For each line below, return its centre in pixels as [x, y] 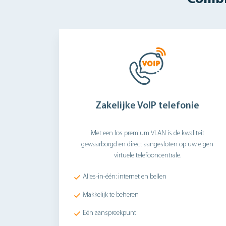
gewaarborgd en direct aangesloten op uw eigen [147, 145]
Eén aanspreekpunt [109, 213]
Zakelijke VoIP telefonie [147, 106]
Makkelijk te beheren [111, 195]
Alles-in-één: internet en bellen [125, 177]
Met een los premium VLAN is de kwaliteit [147, 133]
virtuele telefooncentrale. [147, 156]
